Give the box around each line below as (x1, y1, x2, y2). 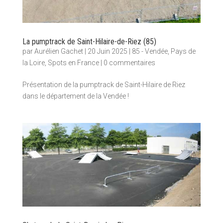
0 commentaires (103, 59, 155, 67)
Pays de (170, 47, 196, 56)
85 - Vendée (131, 47, 168, 56)
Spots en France (47, 59, 99, 67)
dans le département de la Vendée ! (22, 92, 129, 101)
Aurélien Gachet (34, 47, 83, 56)
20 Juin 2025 (87, 47, 127, 56)
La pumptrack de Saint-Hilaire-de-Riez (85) (22, 37, 156, 47)
